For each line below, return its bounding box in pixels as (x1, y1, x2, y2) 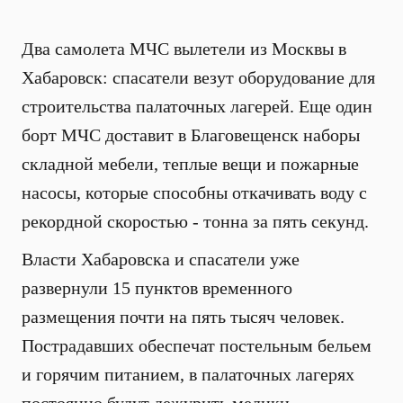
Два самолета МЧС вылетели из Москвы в (22, 39, 346, 58)
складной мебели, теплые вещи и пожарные (22, 154, 359, 174)
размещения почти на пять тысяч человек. (22, 307, 345, 327)
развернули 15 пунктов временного (22, 278, 292, 298)
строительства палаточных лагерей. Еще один (22, 96, 372, 116)
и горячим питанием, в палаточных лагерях (22, 364, 354, 384)
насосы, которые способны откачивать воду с (22, 183, 367, 202)
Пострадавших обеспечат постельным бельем (22, 336, 372, 355)
